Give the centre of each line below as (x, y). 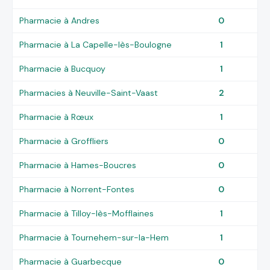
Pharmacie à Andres (60, 20)
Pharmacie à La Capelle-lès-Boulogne (96, 44)
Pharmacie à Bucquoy (63, 68)
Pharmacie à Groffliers (64, 141)
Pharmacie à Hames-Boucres (78, 165)
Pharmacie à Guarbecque (71, 261)
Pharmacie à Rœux (57, 117)
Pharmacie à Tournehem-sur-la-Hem (94, 237)
